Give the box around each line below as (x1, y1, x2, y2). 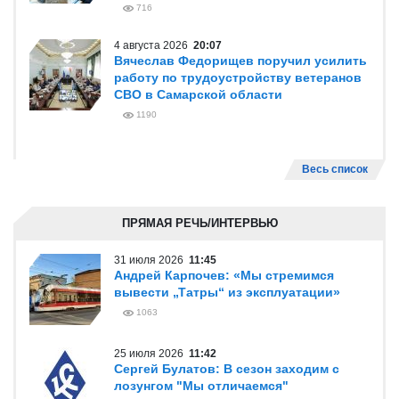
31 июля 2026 (114, 254, 189, 266)
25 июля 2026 (114, 347, 189, 360)
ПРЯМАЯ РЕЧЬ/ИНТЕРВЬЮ (121, 216, 278, 230)
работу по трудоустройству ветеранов (114, 70, 362, 85)
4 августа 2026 (114, 39, 193, 52)
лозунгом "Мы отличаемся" (114, 379, 289, 393)
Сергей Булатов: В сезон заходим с (114, 362, 339, 376)
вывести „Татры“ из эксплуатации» (114, 285, 340, 299)
